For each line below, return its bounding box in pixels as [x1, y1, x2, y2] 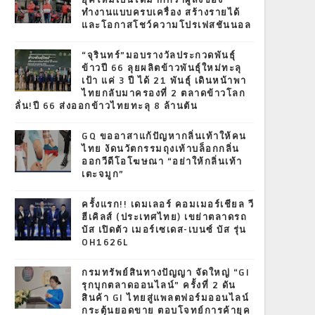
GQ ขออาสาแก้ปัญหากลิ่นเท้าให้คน [82, 131, 247, 142]
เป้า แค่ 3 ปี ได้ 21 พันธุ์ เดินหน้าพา [82, 75, 247, 86]
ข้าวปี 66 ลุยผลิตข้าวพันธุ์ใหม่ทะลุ [82, 63, 242, 74]
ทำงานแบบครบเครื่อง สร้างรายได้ [82, 7, 240, 18]
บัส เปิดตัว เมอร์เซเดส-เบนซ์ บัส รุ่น [82, 224, 247, 236]
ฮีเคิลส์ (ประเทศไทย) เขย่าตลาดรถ [82, 212, 247, 223]
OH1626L [82, 237, 129, 248]
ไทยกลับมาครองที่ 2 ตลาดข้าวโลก [82, 88, 245, 99]
